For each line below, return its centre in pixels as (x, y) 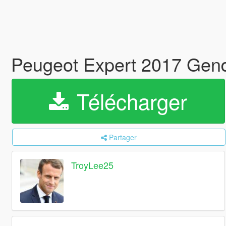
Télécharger (129, 101)
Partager (123, 137)
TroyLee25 (93, 165)
